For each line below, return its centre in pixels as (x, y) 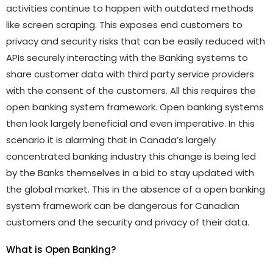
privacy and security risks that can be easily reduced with (136, 41)
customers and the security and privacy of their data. (128, 222)
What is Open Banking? (61, 249)
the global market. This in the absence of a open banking (136, 189)
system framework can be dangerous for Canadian (123, 205)
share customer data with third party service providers (130, 74)
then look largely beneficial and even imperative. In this (130, 123)
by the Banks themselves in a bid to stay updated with (130, 172)
